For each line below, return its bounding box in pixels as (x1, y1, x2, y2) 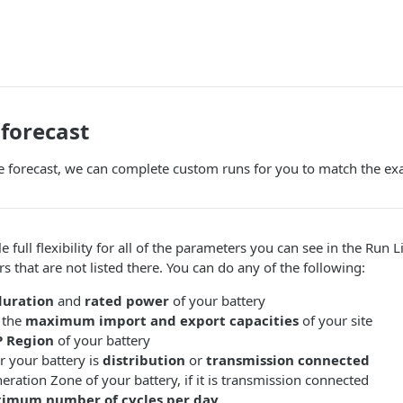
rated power (85, 291, 169, 309)
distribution (103, 351, 185, 369)
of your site (299, 311, 372, 329)
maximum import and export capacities (25, 311, 299, 329)
